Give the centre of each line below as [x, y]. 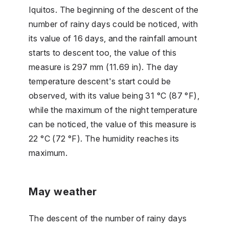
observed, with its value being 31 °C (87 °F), [114, 95]
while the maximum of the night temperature [113, 110]
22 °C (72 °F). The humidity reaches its [104, 138]
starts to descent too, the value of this [102, 52]
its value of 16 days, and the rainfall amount [113, 38]
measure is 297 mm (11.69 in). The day [104, 67]
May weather [63, 191]
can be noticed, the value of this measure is [113, 124]
